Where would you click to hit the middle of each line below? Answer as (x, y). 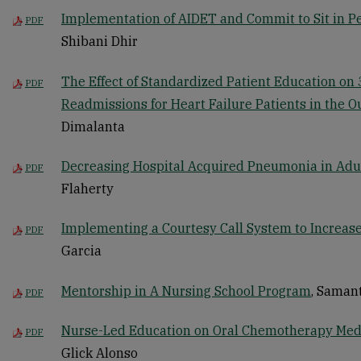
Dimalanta (93, 126)
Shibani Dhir (100, 41)
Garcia (81, 251)
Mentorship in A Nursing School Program (186, 290)
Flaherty (87, 188)
